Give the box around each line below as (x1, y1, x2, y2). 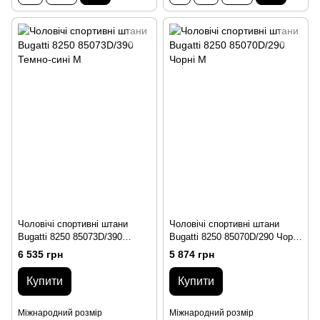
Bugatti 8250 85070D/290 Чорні (169, 231, 300, 243)
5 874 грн (169, 249, 214, 261)
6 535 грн (18, 249, 63, 261)
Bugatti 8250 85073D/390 (18, 231, 122, 243)
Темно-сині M (18, 244, 75, 256)
